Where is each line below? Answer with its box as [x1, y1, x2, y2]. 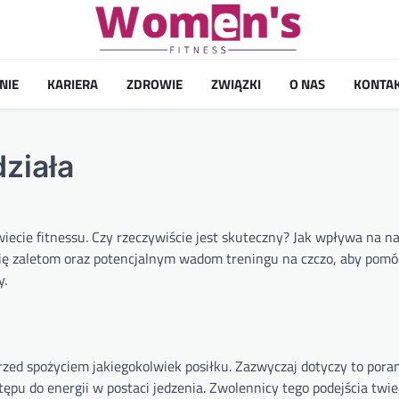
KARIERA [47, 73, 98, 94]
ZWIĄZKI [211, 73, 261, 94]
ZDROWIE [126, 73, 183, 94]
